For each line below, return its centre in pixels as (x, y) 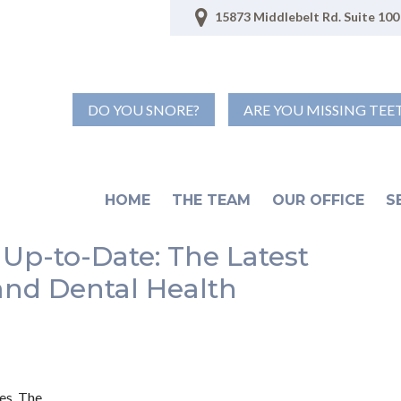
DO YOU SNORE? (144, 110)
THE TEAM (212, 200)
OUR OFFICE (319, 200)
